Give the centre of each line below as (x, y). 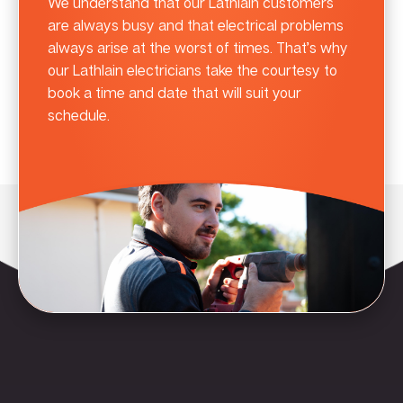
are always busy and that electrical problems (196, 25)
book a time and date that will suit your (175, 92)
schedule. (79, 115)
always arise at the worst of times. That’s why (198, 47)
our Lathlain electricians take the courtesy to (193, 70)
